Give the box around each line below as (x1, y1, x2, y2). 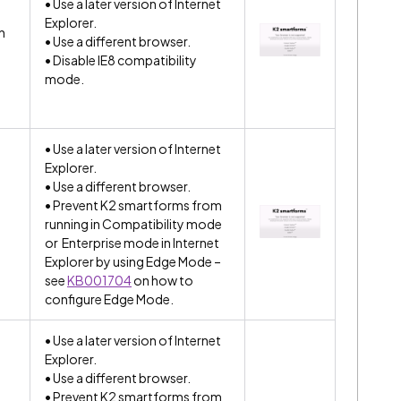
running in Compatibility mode (45, 215, 222, 232)
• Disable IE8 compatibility (45, 51, 197, 68)
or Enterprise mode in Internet (45, 234, 219, 251)
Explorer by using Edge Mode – (45, 252, 221, 269)
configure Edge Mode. (45, 290, 174, 307)
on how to (132, 271, 193, 288)
